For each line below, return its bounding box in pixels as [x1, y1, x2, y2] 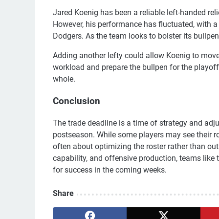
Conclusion [53, 95, 100, 107]
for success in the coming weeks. [53, 165, 167, 175]
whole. [53, 74, 75, 84]
